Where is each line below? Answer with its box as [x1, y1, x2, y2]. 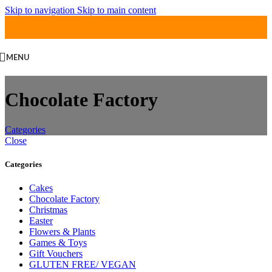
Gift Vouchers [29, 248, 83, 259]
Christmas [29, 205, 67, 216]
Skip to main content [77, 5, 156, 15]
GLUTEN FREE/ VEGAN [29, 259, 136, 270]
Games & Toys [29, 237, 87, 248]
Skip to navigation [5, 5, 77, 15]
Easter [29, 216, 53, 226]
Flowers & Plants [29, 226, 95, 237]
